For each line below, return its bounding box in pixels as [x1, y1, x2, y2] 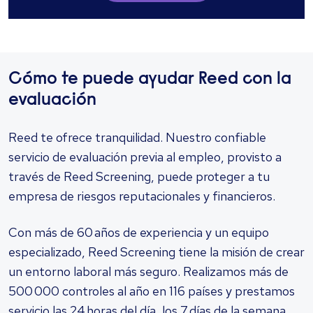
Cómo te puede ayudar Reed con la [8, 71, 291, 89]
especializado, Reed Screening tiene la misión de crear [8, 244, 305, 261]
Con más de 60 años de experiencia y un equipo [8, 224, 269, 241]
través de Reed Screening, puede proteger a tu [8, 168, 270, 185]
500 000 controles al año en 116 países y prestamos [8, 283, 295, 300]
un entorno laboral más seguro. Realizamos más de [8, 263, 289, 280]
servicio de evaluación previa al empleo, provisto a [8, 149, 282, 166]
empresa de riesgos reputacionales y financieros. [8, 188, 275, 205]
